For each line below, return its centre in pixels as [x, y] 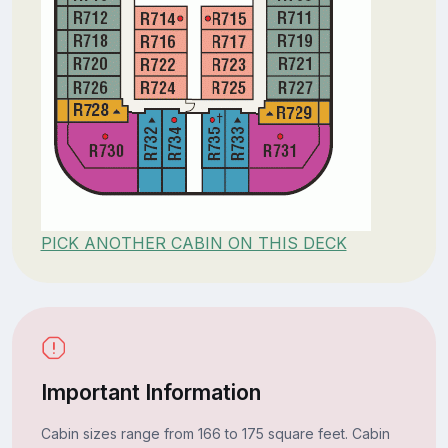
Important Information [150, 391]
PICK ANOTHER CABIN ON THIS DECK [193, 242]
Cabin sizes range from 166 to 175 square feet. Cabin [215, 433]
